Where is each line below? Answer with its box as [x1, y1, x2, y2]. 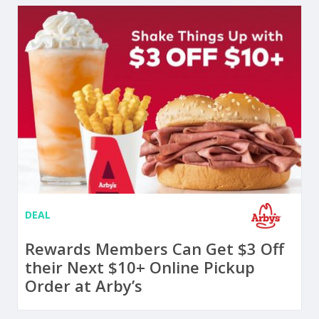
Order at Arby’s [25, 275, 142, 297]
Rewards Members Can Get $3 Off [25, 238, 284, 260]
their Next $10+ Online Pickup [25, 256, 255, 278]
